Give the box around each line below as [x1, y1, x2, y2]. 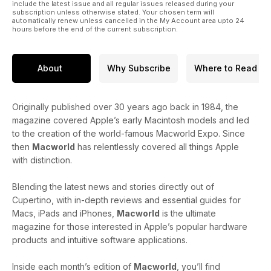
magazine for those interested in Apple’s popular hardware [12, 221, 247, 232]
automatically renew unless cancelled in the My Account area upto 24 [12, 16, 244, 25]
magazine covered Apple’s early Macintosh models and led [12, 114, 249, 125]
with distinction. [12, 154, 72, 165]
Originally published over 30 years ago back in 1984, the [12, 101, 238, 112]
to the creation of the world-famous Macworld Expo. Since [12, 128, 245, 139]
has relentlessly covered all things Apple [75, 141, 239, 152]
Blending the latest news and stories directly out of [12, 181, 214, 192]
